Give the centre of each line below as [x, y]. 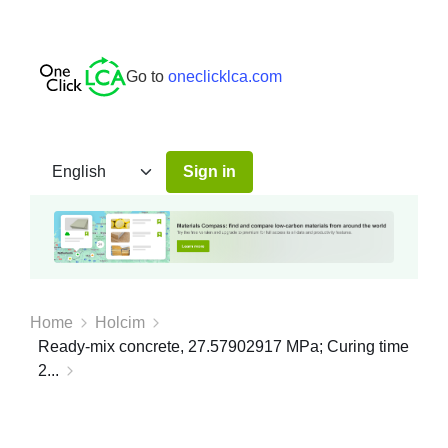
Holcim [120, 323]
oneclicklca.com [225, 76]
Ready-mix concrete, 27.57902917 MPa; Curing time [223, 347]
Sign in [209, 171]
